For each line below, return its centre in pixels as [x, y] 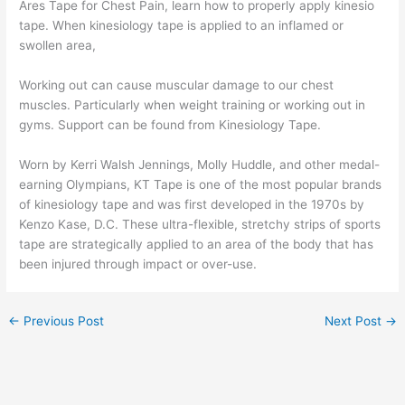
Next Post [354, 320]
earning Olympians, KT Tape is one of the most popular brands [201, 184]
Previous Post [62, 320]
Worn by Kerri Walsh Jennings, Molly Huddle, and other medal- [200, 164]
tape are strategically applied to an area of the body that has [197, 244]
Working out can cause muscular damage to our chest [177, 85]
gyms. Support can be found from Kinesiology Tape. [170, 124]
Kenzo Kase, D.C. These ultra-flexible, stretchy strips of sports [200, 224]
